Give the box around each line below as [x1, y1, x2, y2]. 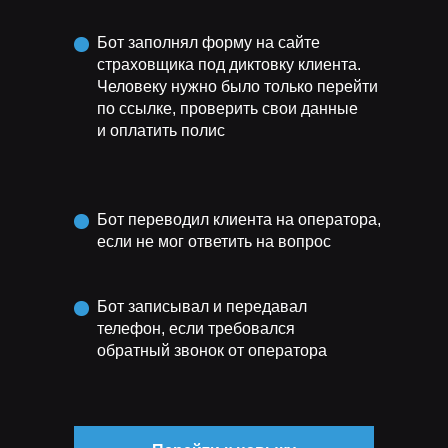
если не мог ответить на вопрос [97, 233, 331, 250]
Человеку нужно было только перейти [97, 78, 378, 95]
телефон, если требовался [97, 320, 295, 337]
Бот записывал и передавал [97, 298, 307, 315]
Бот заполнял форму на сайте [97, 34, 320, 51]
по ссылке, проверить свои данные [97, 100, 358, 117]
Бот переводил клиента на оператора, [97, 211, 381, 228]
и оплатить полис [97, 122, 225, 139]
